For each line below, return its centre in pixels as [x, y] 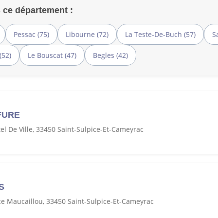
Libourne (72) [87, 34]
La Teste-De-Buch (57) [160, 34]
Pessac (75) [31, 34]
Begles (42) [110, 55]
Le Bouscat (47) [52, 55]
